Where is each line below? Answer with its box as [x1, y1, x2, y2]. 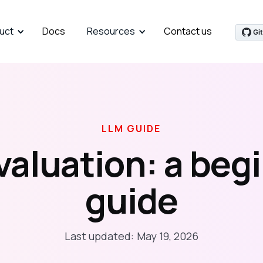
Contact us [164, 25, 213, 38]
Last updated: [64, 229, 134, 243]
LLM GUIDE [102, 122, 161, 135]
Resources [87, 25, 136, 38]
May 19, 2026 [136, 229, 198, 243]
